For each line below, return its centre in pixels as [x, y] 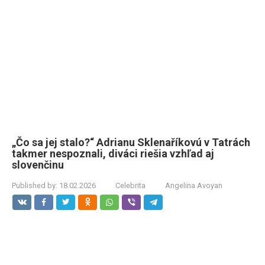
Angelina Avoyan [194, 185]
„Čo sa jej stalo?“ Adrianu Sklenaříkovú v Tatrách [131, 142]
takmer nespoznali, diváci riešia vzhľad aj [113, 153]
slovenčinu [38, 165]
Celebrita [130, 185]
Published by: [35, 185]
